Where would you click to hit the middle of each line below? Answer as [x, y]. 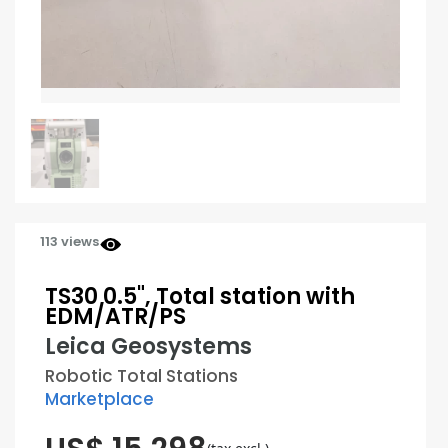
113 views [69, 242]
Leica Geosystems [148, 347]
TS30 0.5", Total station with [200, 297]
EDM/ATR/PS [115, 317]
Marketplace [100, 399]
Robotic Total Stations [142, 376]
